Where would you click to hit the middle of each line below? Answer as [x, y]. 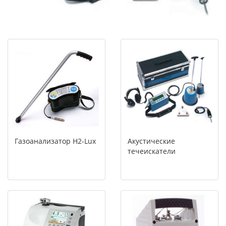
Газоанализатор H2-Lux [55, 141]
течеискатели [152, 151]
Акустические [151, 141]
